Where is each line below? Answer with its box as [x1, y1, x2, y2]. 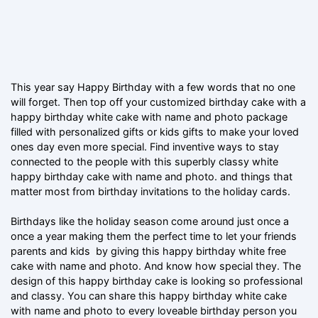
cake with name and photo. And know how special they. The [11, 259, 301, 272]
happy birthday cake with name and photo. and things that [11, 170, 292, 182]
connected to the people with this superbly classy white [11, 155, 278, 168]
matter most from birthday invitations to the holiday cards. [11, 185, 293, 197]
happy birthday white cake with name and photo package [11, 110, 287, 123]
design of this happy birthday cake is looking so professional [11, 274, 302, 287]
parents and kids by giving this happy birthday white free [11, 244, 286, 257]
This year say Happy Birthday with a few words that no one [11, 80, 295, 93]
